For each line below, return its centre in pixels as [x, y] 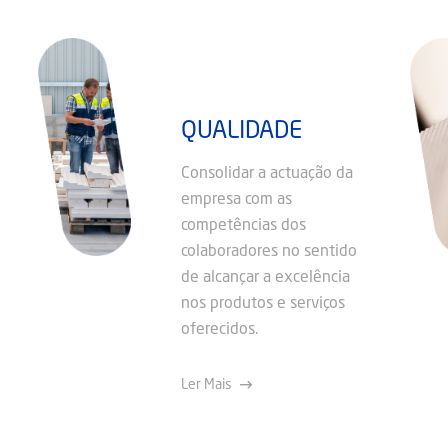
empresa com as [236, 200]
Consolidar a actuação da [267, 174]
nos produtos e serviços [263, 304]
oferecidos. [219, 330]
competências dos [243, 226]
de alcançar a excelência [265, 278]
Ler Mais [206, 385]
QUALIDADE [241, 132]
